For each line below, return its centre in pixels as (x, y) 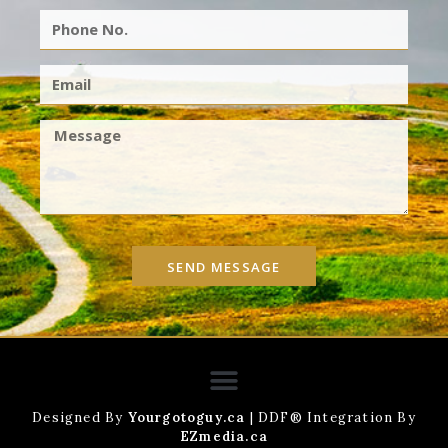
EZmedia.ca (224, 437)
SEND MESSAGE (224, 266)
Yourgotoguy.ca (186, 418)
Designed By (80, 418)
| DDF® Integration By (330, 418)
